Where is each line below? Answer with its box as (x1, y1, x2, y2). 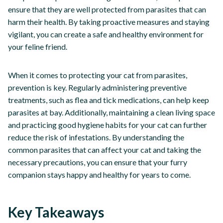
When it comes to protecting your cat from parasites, (8, 70, 187, 80)
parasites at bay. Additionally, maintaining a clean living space (8, 107, 215, 117)
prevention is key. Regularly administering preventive (8, 82, 187, 92)
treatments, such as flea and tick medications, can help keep (8, 95, 209, 105)
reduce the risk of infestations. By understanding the (8, 132, 184, 142)
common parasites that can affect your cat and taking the (8, 144, 201, 154)
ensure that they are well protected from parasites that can (8, 4, 206, 14)
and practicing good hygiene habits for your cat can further (8, 119, 207, 129)
